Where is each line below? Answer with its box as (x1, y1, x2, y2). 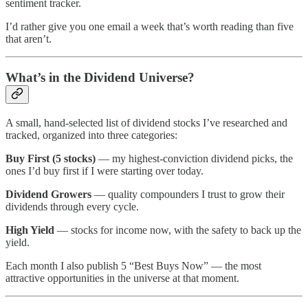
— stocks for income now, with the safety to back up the (54, 223, 301, 236)
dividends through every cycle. (5, 200, 139, 212)
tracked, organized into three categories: (5, 129, 177, 141)
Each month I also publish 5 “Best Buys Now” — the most (5, 259, 261, 272)
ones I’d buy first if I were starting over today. (5, 164, 203, 177)
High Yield (5, 223, 54, 236)
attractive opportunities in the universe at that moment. (5, 272, 239, 284)
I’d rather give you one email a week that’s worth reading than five (5, 20, 294, 32)
